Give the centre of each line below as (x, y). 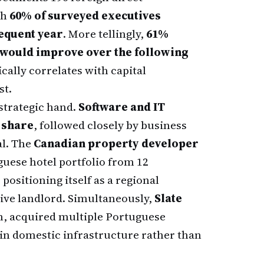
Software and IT (122, 107)
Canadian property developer (116, 143)
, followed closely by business (110, 125)
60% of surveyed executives (85, 15)
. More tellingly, (105, 34)
